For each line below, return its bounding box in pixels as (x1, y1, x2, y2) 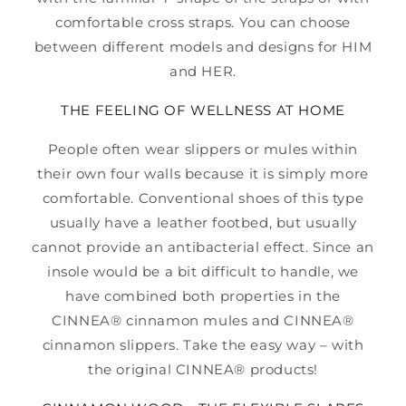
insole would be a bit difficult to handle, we (46, 262, 359, 280)
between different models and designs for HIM (34, 38, 372, 56)
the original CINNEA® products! (87, 360, 318, 378)
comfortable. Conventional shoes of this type (42, 188, 364, 207)
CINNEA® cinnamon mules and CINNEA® (52, 311, 354, 329)
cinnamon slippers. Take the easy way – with (42, 335, 364, 353)
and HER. (169, 63, 237, 81)
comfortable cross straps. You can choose (54, 14, 351, 32)
